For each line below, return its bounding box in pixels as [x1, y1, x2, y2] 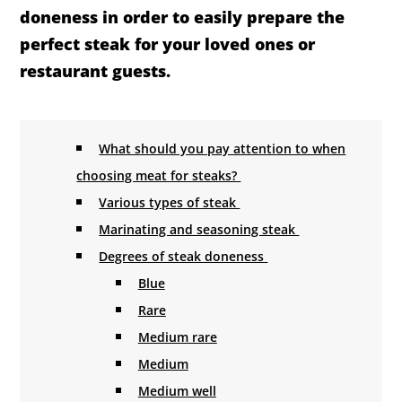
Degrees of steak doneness [99, 248, 268, 266]
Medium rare [137, 328, 217, 346]
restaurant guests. [20, 60, 171, 83]
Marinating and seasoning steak [99, 221, 300, 239]
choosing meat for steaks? [76, 167, 241, 185]
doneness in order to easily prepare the [20, 6, 345, 29]
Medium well [137, 382, 216, 400]
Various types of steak [99, 194, 240, 212]
